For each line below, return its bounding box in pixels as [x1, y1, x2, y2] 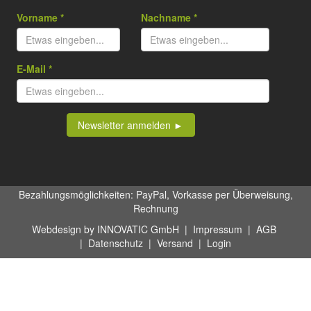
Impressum [193, 221, 242, 236]
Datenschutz [88, 235, 143, 250]
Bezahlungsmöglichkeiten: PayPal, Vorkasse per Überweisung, [18, 187, 293, 201]
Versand [157, 235, 193, 250]
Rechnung [133, 201, 178, 215]
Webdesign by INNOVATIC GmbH [32, 221, 179, 236]
